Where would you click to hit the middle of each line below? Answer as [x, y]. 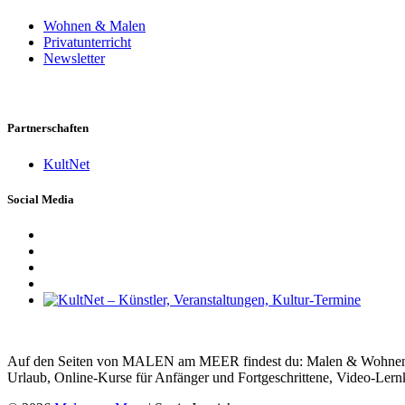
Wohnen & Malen [94, 26]
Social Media [41, 199]
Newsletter [74, 58]
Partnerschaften [48, 128]
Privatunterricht [87, 42]
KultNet [66, 164]
